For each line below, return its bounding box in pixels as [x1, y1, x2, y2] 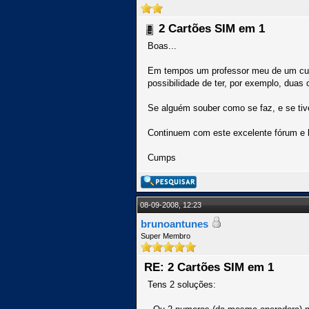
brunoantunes [141, 218, 208, 230]
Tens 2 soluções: [148, 279, 216, 290]
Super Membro [141, 232, 190, 240]
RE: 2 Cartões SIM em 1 [144, 261, 274, 274]
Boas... [148, 41, 177, 51]
